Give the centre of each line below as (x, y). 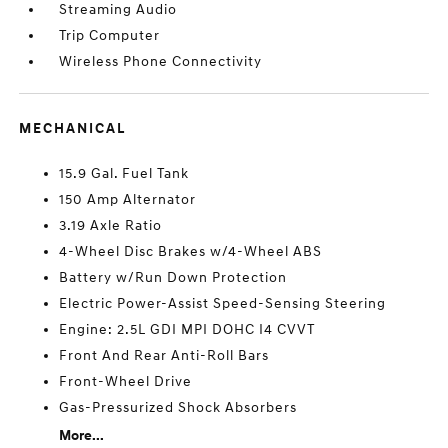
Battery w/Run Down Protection (173, 277)
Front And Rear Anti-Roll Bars (164, 355)
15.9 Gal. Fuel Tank (124, 173)
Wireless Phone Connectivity (161, 61)
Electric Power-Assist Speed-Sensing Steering (223, 303)
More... (82, 435)
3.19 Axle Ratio (111, 225)
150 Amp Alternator (128, 199)
